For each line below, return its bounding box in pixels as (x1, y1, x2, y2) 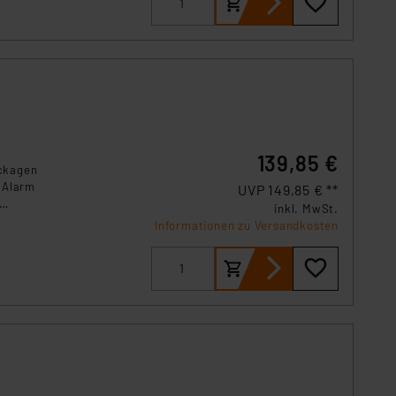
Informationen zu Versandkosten (155, 217, 339, 232)
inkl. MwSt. (274, 201, 339, 216)
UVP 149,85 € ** (238, 180, 339, 198)
